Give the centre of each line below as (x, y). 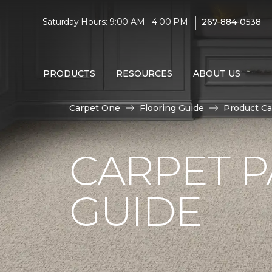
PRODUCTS (69, 73)
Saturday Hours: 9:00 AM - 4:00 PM (115, 22)
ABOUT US (216, 73)
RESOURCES (144, 73)
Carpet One (95, 108)
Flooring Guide (172, 108)
